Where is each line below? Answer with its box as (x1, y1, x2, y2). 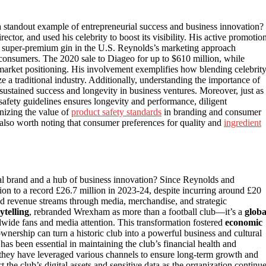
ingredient (224, 117, 261, 128)
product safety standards (71, 106, 161, 117)
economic (225, 217, 262, 228)
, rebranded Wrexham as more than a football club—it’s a (29, 207, 245, 217)
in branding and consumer (161, 106, 261, 117)
